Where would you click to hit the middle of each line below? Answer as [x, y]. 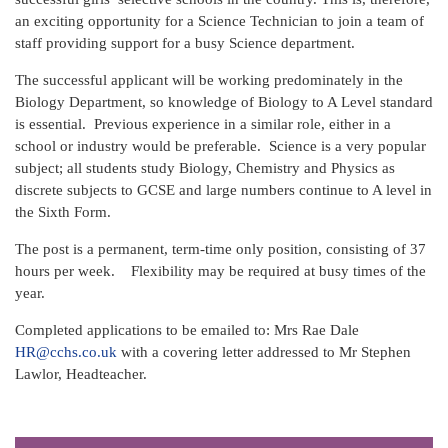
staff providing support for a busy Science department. [185, 43]
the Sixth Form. [63, 212]
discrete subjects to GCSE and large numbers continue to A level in [223, 190]
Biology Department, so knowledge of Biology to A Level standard [224, 102]
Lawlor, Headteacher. [81, 374]
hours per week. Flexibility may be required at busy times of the [220, 271]
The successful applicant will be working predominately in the [209, 80]
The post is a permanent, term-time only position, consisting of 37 [220, 249]
